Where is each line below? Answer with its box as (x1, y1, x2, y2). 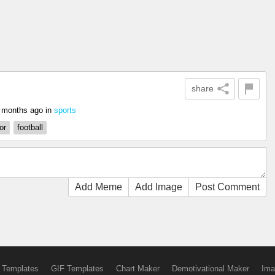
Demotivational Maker (171, 264, 249, 273)
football (17, 123, 43, 132)
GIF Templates (50, 264, 104, 273)
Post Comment (195, 182, 260, 192)
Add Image (135, 182, 182, 192)
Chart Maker (115, 264, 160, 273)
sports (54, 106, 76, 115)
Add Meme (75, 182, 122, 192)
